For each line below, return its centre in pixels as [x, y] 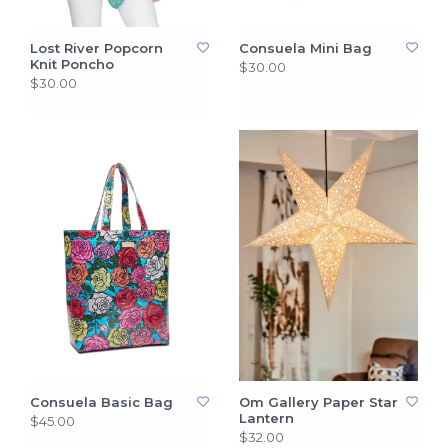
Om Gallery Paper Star [318, 402]
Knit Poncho [72, 64]
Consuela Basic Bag [101, 402]
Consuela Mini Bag [305, 48]
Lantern [266, 418]
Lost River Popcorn [96, 48]
